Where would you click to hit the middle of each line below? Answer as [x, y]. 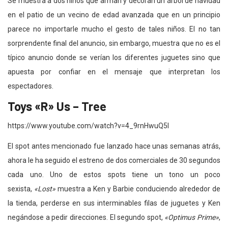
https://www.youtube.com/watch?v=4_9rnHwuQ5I [88, 125]
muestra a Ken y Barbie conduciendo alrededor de [138, 189]
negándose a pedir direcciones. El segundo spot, [86, 217]
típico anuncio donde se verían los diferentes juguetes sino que [114, 57]
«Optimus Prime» [192, 217]
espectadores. [31, 86]
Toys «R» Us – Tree [57, 106]
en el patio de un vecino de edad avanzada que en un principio [114, 15]
